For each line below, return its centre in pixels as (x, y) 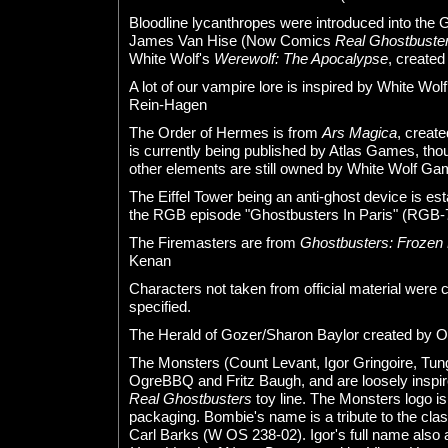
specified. (160, 306)
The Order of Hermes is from (225, 132)
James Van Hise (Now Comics (232, 40)
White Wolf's (171, 58)
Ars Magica (359, 132)
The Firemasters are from (214, 242)
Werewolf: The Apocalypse (301, 58)
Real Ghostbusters (190, 398)
